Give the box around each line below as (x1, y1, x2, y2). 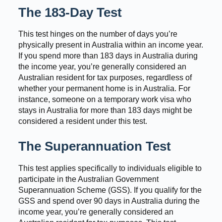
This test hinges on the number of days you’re (18, 30, 177, 39)
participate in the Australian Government (18, 175, 159, 184)
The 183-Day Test (18, 4, 122, 20)
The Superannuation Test (18, 139, 171, 154)
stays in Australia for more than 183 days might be (18, 106, 192, 115)
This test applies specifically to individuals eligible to (18, 164, 202, 173)
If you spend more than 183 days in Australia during (18, 52, 198, 60)
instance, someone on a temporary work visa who (18, 95, 191, 104)
